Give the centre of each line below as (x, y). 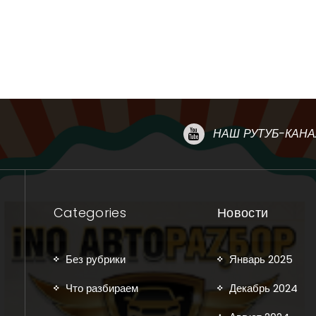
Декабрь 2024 (264, 288)
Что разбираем (102, 288)
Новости (243, 212)
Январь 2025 (261, 259)
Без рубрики (95, 259)
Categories (90, 212)
